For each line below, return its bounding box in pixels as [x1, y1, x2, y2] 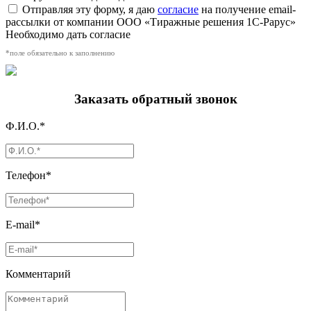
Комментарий [6, 267, 71, 280]
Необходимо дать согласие [6, 28, 131, 41]
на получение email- [199, 3, 296, 16]
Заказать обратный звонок [74, 92, 237, 107]
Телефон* [6, 169, 51, 181]
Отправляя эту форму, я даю [22, 3, 158, 16]
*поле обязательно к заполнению [6, 49, 115, 58]
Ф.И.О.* [6, 119, 45, 132]
